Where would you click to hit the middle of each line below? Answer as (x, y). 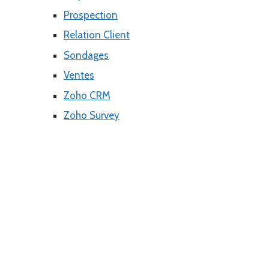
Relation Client (97, 35)
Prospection (91, 15)
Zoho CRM (87, 95)
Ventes (79, 75)
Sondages (86, 55)
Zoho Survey (92, 116)
